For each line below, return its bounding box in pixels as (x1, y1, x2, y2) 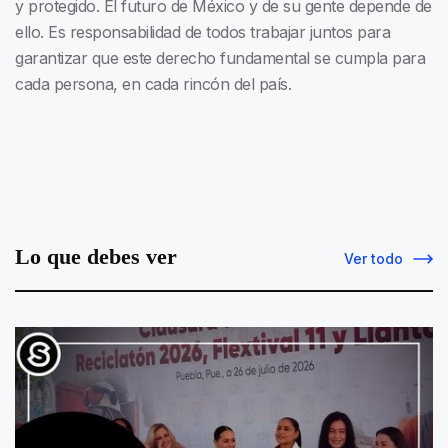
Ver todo (344, 250, 403, 268)
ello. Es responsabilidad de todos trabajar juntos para (15, 22, 390, 43)
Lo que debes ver (15, 244, 177, 270)
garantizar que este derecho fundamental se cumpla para (15, 48, 425, 69)
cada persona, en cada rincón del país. (15, 74, 291, 95)
